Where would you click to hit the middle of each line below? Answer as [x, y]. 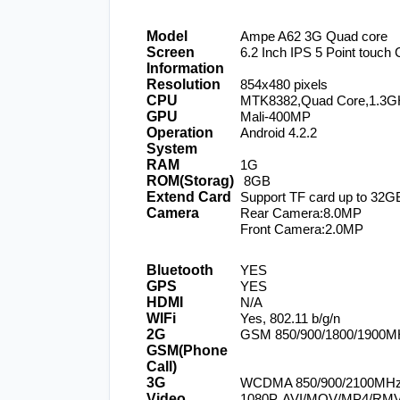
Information [185, 68]
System [172, 149]
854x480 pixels [284, 84]
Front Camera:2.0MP [302, 229]
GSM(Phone [187, 350]
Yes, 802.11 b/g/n [290, 318]
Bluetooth [180, 270]
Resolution [183, 84]
